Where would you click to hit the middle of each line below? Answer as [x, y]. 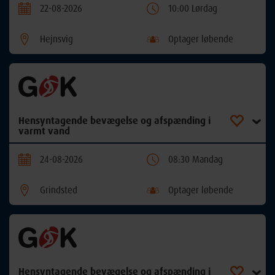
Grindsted [59, 190]
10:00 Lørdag [193, 8]
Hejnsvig [56, 39]
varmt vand [44, 130]
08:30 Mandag [196, 159]
